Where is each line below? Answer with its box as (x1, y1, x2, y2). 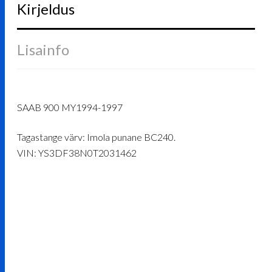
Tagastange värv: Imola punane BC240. (17, 131, 176, 143)
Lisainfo (17, 41, 70, 59)
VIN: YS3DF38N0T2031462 (17, 146, 137, 158)
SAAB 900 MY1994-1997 (17, 101, 123, 114)
